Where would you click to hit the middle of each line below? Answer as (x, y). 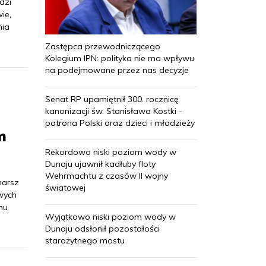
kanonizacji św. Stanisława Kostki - (114, 111)
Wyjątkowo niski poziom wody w (110, 216)
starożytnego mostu (85, 240)
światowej (65, 187)
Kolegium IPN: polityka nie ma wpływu (120, 58)
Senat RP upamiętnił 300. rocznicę (112, 99)
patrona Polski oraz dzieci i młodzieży (120, 123)
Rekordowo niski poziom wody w (111, 152)
